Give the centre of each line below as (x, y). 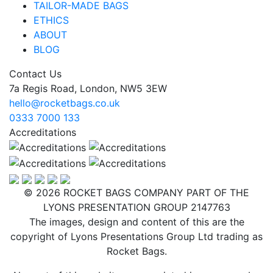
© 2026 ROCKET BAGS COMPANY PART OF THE (136, 193)
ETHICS (51, 20)
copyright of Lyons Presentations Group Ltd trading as (136, 237)
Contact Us (35, 73)
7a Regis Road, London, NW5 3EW (88, 88)
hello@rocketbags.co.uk (65, 103)
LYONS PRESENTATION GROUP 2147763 (136, 207)
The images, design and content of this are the (136, 222)
